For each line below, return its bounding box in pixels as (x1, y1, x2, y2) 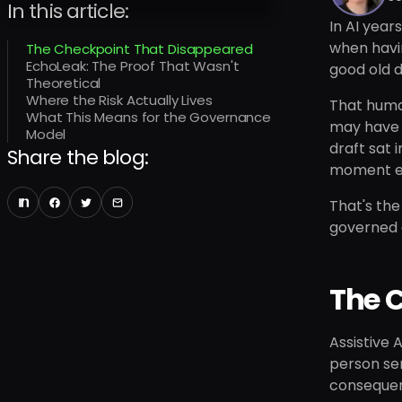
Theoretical (26, 74, 101, 92)
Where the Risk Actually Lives (26, 91, 213, 109)
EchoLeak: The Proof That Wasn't (26, 57, 240, 75)
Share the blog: (7, 144, 148, 171)
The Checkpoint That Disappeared (26, 39, 253, 58)
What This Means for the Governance (26, 108, 271, 127)
